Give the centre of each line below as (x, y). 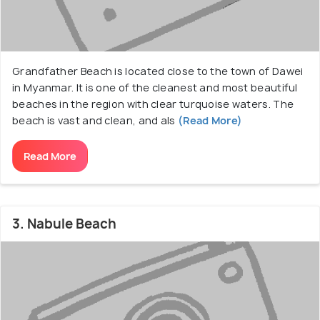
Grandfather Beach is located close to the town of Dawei (158, 71)
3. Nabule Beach (64, 224)
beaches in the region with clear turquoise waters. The (153, 104)
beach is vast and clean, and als (94, 120)
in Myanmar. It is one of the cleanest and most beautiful (155, 87)
